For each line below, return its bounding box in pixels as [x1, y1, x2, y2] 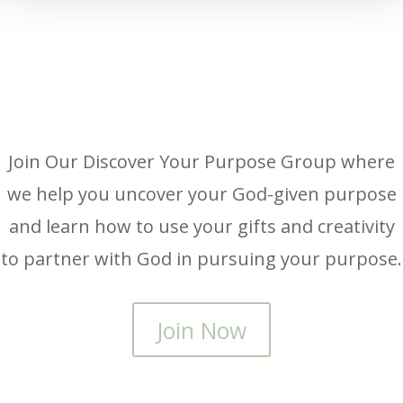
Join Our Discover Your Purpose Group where [8, 149, 395, 175]
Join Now [157, 314, 246, 345]
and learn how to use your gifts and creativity [8, 214, 395, 239]
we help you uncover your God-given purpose [6, 182, 397, 207]
